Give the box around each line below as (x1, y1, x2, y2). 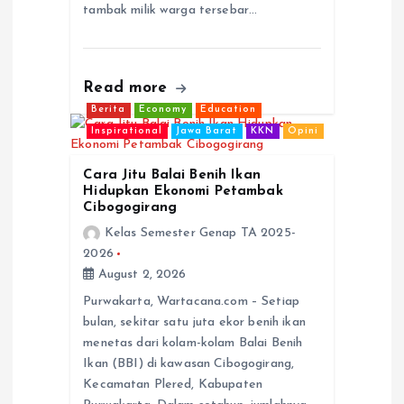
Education (200, 105, 257, 115)
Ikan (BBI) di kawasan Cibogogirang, (83, 356, 295, 371)
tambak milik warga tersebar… (83, 3, 258, 17)
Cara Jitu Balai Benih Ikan (83, 168, 261, 182)
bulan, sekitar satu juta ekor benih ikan (83, 315, 306, 329)
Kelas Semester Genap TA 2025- (104, 225, 296, 240)
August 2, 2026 (94, 267, 187, 281)
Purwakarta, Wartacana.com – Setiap (83, 294, 300, 308)
